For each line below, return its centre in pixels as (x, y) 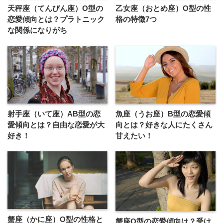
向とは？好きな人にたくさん (164, 124)
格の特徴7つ (136, 19)
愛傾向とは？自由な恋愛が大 (56, 124)
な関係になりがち (37, 30)
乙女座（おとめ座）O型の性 (164, 8)
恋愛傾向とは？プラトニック (56, 19)
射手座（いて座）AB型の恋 (54, 113)
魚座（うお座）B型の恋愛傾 (163, 113)
